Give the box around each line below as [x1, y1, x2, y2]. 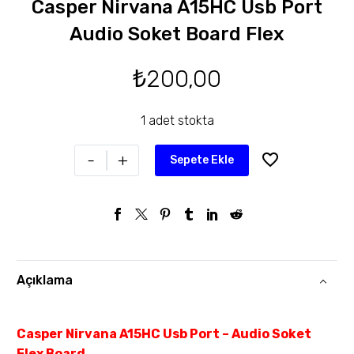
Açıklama [17, 273, 73, 288]
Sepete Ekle [170, 153, 234, 167]
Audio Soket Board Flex [70, 22, 284, 45]
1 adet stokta [140, 112, 214, 128]
